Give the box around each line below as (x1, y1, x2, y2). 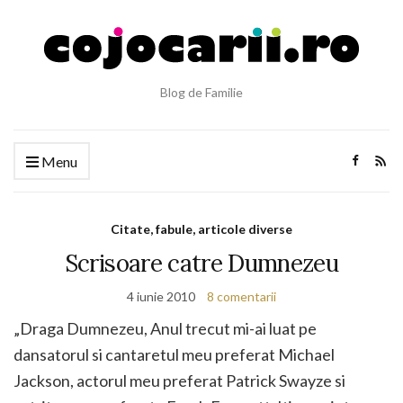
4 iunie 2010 (127, 289, 195, 304)
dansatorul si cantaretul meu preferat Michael (13, 345, 335, 364)
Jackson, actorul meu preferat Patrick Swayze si (13, 371, 345, 390)
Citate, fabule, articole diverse (111, 221, 292, 237)
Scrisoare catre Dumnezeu (64, 248, 339, 278)
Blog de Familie (160, 85, 243, 100)
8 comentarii (207, 289, 276, 304)
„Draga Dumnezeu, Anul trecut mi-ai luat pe (13, 318, 317, 338)
